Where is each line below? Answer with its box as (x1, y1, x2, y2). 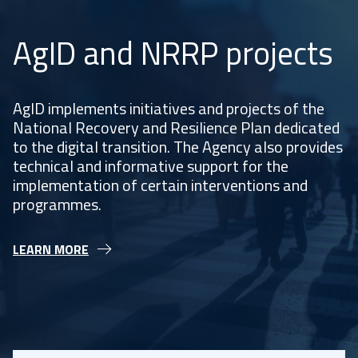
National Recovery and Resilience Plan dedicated (13, 115, 340, 140)
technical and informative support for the (13, 153, 288, 178)
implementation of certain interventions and (13, 173, 308, 197)
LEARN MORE (13, 240, 89, 259)
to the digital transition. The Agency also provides (13, 134, 343, 159)
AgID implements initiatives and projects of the (13, 96, 324, 121)
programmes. (13, 192, 101, 217)
